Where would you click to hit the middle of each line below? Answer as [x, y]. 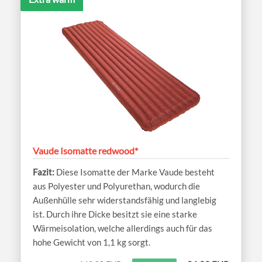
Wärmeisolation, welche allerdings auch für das [123, 228]
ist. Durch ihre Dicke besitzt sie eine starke [115, 214]
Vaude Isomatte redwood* [85, 151]
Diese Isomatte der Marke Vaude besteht [135, 172]
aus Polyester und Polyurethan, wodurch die [116, 186]
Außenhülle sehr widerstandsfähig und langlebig [125, 200]
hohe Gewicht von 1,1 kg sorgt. [92, 242]
